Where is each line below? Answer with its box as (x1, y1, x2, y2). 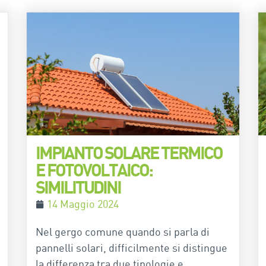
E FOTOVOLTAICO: (36, 159, 152, 181)
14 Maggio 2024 (47, 197, 119, 211)
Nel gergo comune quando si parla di (36, 225, 210, 239)
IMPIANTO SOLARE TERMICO (36, 142, 222, 164)
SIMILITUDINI (36, 176, 121, 198)
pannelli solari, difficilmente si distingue (36, 241, 227, 255)
